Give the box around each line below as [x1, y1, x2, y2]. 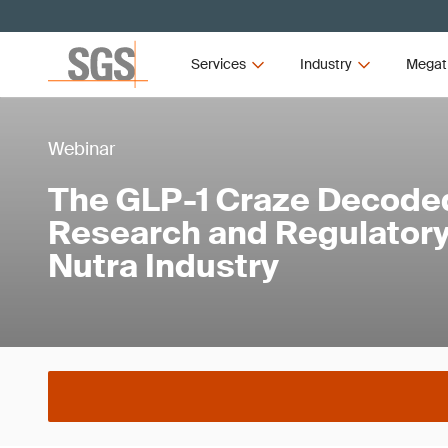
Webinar [48, 136, 115, 161]
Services [191, 55, 247, 73]
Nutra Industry [48, 244, 279, 287]
